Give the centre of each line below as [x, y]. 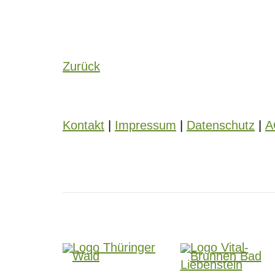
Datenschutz [221, 125]
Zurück [81, 66]
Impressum [145, 125]
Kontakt [83, 125]
